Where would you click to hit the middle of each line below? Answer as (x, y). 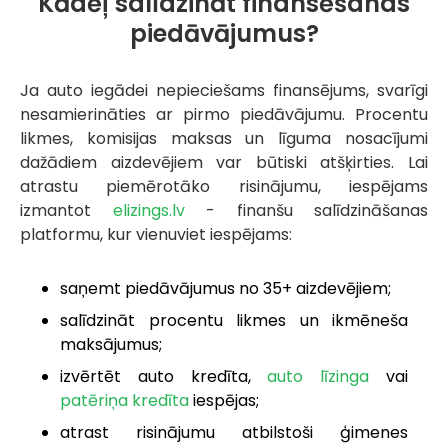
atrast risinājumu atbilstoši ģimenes (234, 433)
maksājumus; (111, 345)
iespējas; (224, 401)
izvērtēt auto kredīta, (164, 377)
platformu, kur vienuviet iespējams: (156, 235)
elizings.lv (148, 211)
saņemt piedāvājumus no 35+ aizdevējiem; (225, 289)
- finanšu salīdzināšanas (306, 211)
